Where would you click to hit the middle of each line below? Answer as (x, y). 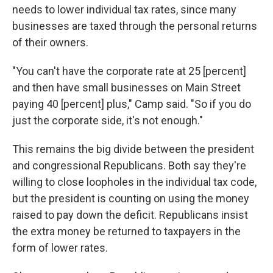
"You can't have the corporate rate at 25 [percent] (129, 71)
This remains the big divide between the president (133, 149)
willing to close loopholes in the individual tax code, (134, 182)
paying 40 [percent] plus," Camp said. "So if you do (132, 104)
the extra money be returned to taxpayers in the (126, 231)
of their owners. (50, 42)
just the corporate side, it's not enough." (108, 120)
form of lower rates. (60, 248)
